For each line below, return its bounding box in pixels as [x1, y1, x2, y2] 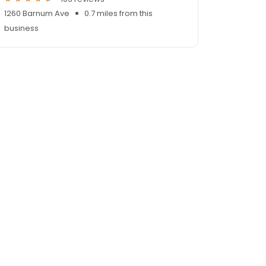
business [4, 23, 39, 34]
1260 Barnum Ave [4, 8, 69, 20]
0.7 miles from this [84, 8, 153, 20]
